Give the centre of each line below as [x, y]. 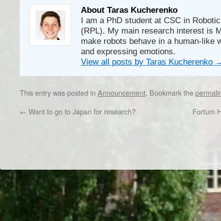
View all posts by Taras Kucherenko [148, 62]
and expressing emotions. [128, 51]
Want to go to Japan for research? [81, 111]
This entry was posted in [59, 92]
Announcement [122, 92]
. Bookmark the [170, 92]
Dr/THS [21, 156]
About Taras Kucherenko [129, 10]
